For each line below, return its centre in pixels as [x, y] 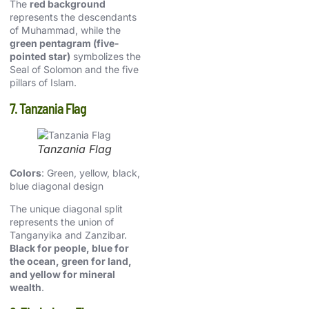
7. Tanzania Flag [48, 108]
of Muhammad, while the [65, 30]
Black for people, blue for [69, 248]
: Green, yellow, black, [91, 172]
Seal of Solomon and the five [74, 70]
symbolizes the [106, 57]
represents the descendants [73, 17]
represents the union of [62, 222]
